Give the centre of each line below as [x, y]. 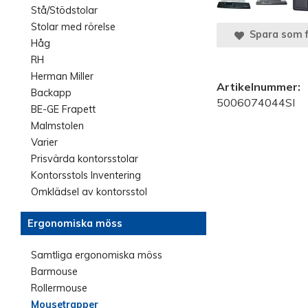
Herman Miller [62, 76]
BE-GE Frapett [63, 109]
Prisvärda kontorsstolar [85, 159]
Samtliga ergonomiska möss [97, 255]
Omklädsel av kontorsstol [89, 192]
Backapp [51, 93]
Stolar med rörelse [73, 27]
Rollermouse [59, 288]
